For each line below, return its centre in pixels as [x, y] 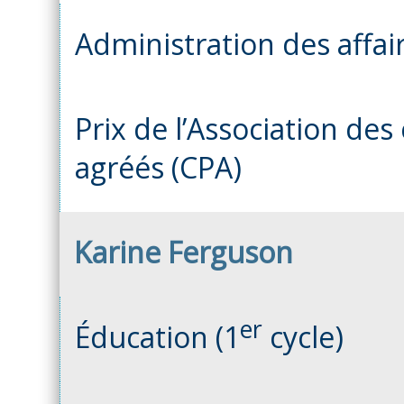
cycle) [303, 336]
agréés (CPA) [158, 167]
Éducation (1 [157, 336]
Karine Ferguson [184, 252]
